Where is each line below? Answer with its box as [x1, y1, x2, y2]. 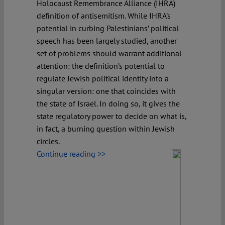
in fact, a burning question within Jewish [37, 123, 175, 134]
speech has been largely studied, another [37, 35, 177, 46]
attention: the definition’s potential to [37, 60, 165, 71]
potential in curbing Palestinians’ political [37, 23, 179, 33]
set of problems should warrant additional [37, 48, 182, 58]
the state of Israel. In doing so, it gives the [37, 98, 180, 108]
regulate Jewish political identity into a [37, 73, 169, 83]
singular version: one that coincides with [37, 85, 176, 96]
